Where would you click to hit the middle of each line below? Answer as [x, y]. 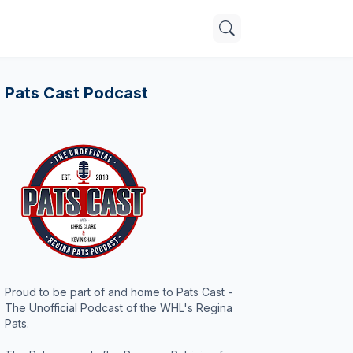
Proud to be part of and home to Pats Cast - [119, 292]
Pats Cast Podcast [76, 93]
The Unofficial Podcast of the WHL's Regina [119, 308]
